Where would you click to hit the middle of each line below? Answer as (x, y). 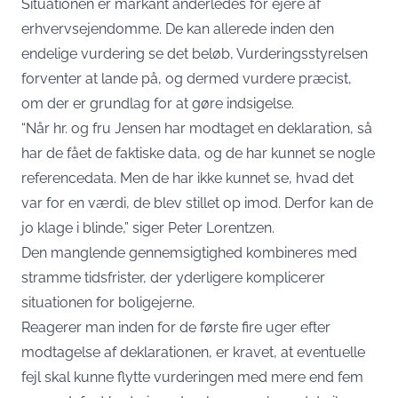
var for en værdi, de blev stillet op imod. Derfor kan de (197, 203)
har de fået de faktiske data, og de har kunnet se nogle (198, 153)
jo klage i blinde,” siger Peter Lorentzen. (148, 228)
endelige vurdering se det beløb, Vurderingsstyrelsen (195, 54)
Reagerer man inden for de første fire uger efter (176, 327)
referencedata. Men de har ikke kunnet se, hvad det (187, 178)
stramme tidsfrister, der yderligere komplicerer (173, 278)
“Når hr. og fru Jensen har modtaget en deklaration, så (197, 128)
